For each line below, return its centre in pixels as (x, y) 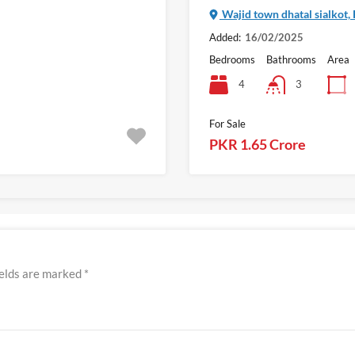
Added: (225, 38)
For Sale (227, 124)
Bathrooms (291, 60)
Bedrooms (232, 60)
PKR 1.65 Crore (258, 145)
